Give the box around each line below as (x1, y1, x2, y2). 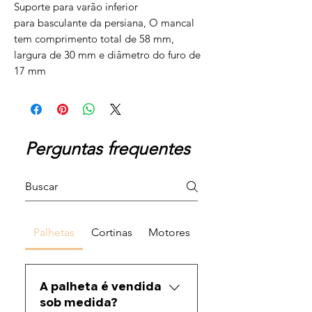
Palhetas (33, 226, 75, 240)
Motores (148, 226, 190, 240)
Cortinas (91, 226, 132, 240)
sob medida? (40, 295, 118, 311)
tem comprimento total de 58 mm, (14, 32, 174, 46)
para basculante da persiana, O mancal (14, 16, 194, 30)
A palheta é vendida (40, 279, 162, 295)
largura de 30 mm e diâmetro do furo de (14, 48, 201, 62)
